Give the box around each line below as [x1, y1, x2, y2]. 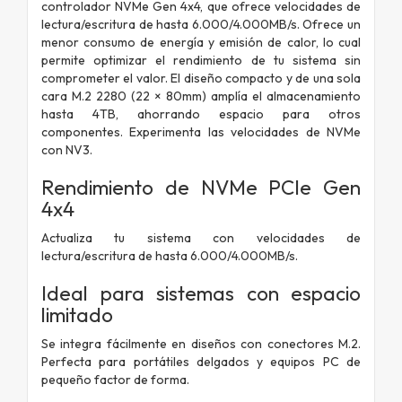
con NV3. [41, 141, 92, 158]
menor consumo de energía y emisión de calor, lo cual [41, 33, 361, 50]
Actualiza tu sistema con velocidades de [41, 229, 361, 246]
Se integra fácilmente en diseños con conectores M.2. [41, 335, 361, 352]
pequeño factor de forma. [41, 371, 189, 388]
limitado [41, 301, 113, 328]
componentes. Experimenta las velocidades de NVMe [41, 123, 361, 140]
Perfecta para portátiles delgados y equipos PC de [41, 353, 361, 370]
